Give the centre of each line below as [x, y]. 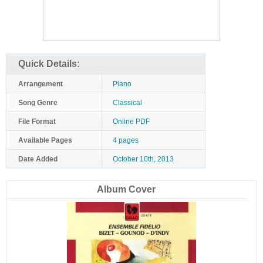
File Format [37, 122]
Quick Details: [49, 64]
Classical [127, 103]
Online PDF [131, 122]
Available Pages [45, 140]
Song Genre [38, 103]
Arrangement [41, 84]
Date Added [38, 159]
